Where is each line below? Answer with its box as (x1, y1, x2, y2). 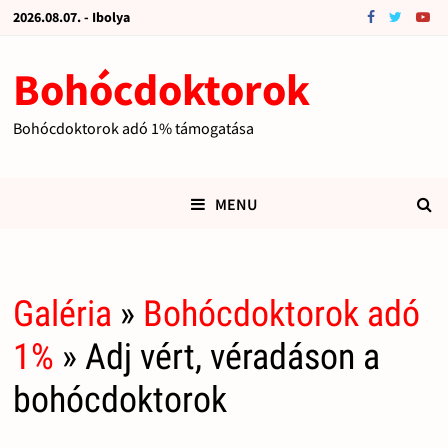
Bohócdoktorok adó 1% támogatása (12, 118, 254, 138)
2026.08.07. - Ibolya (12, 8, 130, 26)
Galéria (12, 293, 112, 336)
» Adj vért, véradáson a (53, 336, 380, 379)
